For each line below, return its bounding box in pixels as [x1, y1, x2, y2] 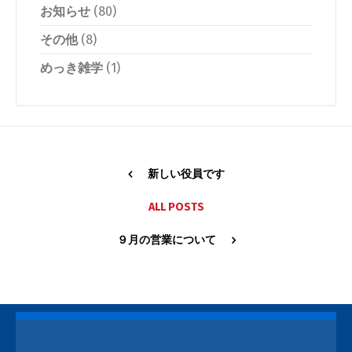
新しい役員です [147, 167, 225, 181]
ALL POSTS [148, 200, 204, 214]
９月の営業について [116, 233, 216, 247]
